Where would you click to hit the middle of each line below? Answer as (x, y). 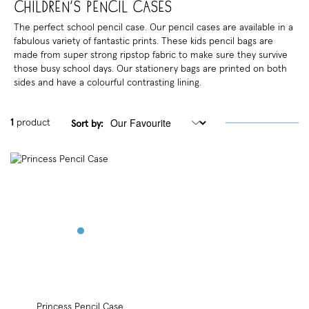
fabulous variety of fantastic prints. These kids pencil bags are (143, 42)
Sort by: (87, 124)
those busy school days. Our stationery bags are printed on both (150, 69)
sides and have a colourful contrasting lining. (108, 83)
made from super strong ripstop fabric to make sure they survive (151, 56)
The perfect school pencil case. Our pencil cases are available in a (153, 28)
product (32, 123)
